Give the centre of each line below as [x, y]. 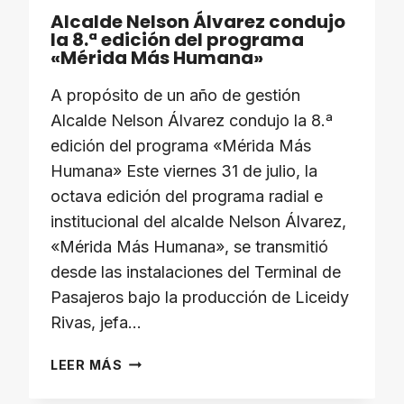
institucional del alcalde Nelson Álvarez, [198, 221]
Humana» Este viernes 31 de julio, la [184, 171]
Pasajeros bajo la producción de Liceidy [200, 297]
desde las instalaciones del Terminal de [196, 272]
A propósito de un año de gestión [175, 95]
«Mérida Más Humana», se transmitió [189, 247]
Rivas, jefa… [96, 322]
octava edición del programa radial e [187, 196]
